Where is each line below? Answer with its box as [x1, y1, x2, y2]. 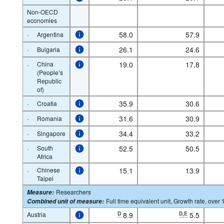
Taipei [36, 173, 53, 182]
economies [26, 15, 57, 24]
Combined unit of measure [26, 196, 102, 205]
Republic [36, 76, 61, 85]
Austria [26, 209, 46, 218]
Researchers [55, 187, 91, 196]
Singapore [36, 129, 65, 137]
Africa [36, 151, 52, 160]
